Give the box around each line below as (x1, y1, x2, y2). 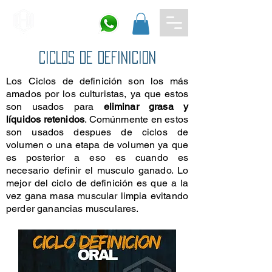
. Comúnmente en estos (84, 113, 188, 125)
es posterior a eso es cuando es (6, 151, 188, 163)
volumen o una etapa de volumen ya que (6, 138, 188, 151)
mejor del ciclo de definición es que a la (6, 177, 188, 189)
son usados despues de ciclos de (6, 126, 188, 138)
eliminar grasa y (103, 100, 189, 112)
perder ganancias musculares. (6, 202, 139, 214)
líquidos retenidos (6, 113, 85, 125)
